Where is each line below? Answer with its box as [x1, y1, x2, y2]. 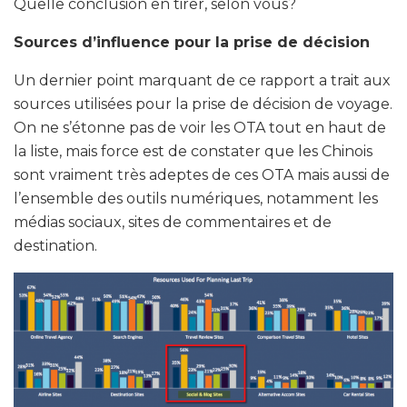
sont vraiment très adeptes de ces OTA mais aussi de [14, 165, 390, 184]
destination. [14, 236, 97, 254]
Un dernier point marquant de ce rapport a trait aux [14, 71, 391, 89]
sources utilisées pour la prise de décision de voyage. [14, 94, 392, 113]
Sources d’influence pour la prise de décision [14, 33, 370, 51]
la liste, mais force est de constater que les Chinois [14, 142, 372, 160]
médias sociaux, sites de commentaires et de [14, 213, 332, 231]
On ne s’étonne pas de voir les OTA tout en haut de [14, 118, 386, 136]
